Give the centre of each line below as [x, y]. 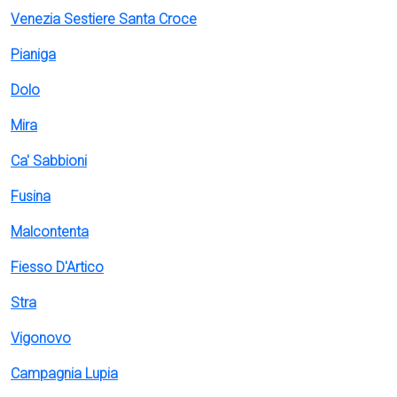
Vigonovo [41, 338]
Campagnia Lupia [64, 374]
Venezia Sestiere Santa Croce [104, 19]
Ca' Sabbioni [49, 161]
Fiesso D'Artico [57, 267]
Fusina [31, 196]
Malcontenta [50, 232]
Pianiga [33, 54]
